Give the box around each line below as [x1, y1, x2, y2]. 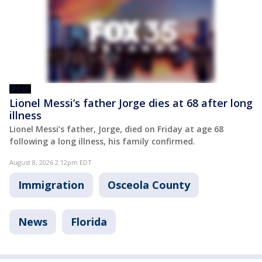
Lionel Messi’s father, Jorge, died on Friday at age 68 [9, 123, 223, 135]
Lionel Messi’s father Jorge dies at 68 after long [9, 96, 253, 111]
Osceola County [108, 178, 190, 192]
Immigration [18, 178, 84, 192]
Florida [71, 215, 107, 229]
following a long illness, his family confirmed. [9, 136, 195, 147]
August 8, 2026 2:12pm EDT [9, 158, 92, 167]
